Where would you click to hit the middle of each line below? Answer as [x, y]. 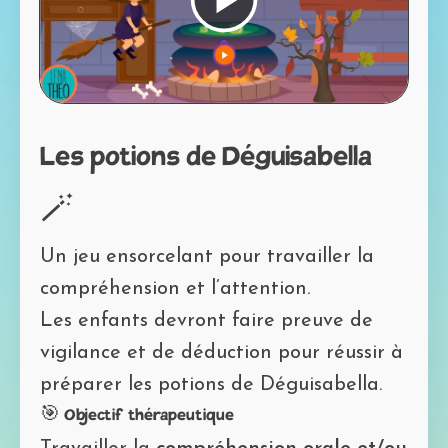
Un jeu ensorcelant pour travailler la [207, 256]
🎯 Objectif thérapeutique [137, 416]
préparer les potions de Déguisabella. [211, 384]
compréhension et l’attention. [175, 288]
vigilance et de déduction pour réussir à [221, 352]
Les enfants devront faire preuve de [206, 320]
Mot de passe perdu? [338, 56]
